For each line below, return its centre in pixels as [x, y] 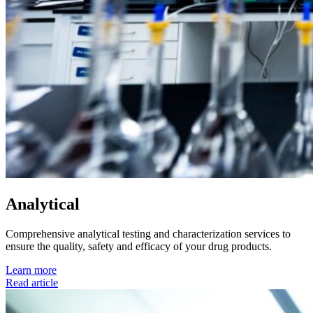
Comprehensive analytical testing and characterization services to [148, 233]
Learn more [31, 270]
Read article [32, 282]
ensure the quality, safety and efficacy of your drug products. [139, 246]
